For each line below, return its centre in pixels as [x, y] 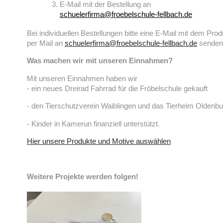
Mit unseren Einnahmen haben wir [82, 78]
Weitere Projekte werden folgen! [82, 176]
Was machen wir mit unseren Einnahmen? [100, 61]
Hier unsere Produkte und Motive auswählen [99, 141]
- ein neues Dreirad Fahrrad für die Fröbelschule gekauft [117, 88]
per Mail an [46, 43]
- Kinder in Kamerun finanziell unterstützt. [93, 123]
